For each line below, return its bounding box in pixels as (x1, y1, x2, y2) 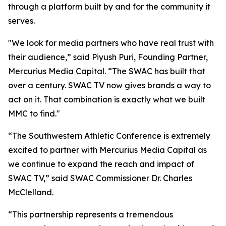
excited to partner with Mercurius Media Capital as (8, 145, 207, 155)
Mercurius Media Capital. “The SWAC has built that (8, 66, 205, 76)
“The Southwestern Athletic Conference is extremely (8, 131, 210, 141)
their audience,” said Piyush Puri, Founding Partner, (8, 52, 208, 62)
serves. (8, 16, 35, 26)
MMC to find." (8, 108, 60, 119)
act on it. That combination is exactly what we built (8, 94, 205, 104)
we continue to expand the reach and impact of (8, 159, 194, 169)
